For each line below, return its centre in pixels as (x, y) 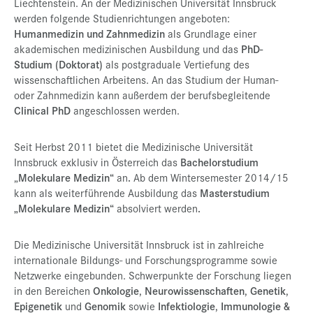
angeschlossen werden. (126, 110)
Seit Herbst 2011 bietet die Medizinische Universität (133, 146)
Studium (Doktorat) (60, 64)
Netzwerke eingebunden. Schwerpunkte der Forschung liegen (153, 275)
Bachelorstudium (219, 162)
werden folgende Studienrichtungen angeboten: (122, 18)
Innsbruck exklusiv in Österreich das (97, 162)
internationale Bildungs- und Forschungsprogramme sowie (146, 260)
